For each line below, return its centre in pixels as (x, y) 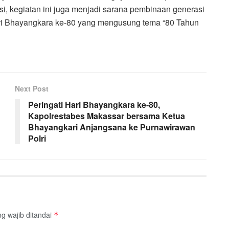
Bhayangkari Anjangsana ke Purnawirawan (112, 127)
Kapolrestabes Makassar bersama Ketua (107, 116)
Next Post (32, 88)
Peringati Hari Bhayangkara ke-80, (94, 104)
